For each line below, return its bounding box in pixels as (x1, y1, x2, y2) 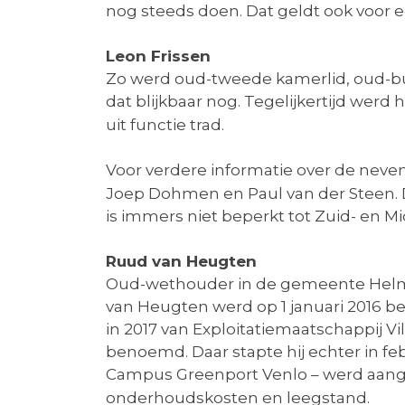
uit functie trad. (106, 116, 224, 134)
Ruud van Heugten (106, 252, 257, 270)
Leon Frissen (106, 47, 211, 65)
